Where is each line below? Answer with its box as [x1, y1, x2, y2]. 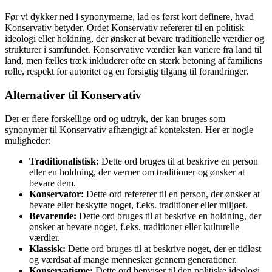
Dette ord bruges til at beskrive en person [99, 155, 258, 166]
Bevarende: [29, 210, 76, 221]
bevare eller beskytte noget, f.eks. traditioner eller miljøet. [29, 199, 248, 210]
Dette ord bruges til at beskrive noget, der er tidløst [66, 243, 261, 254]
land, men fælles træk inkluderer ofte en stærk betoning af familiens [5, 55, 262, 66]
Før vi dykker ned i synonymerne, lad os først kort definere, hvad [5, 12, 254, 22]
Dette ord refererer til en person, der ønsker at [84, 188, 260, 199]
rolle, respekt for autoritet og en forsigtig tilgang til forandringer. [5, 66, 248, 77]
